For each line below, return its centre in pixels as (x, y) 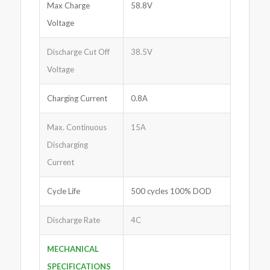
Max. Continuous (77, 127)
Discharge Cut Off (78, 52)
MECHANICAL (73, 249)
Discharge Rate (73, 220)
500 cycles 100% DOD (171, 191)
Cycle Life (63, 191)
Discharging (67, 145)
